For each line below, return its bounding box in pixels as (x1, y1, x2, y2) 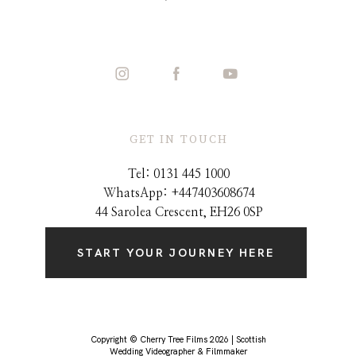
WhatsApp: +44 (103, 188, 192, 200)
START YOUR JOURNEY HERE (76, 245, 275, 260)
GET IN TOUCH (129, 133, 229, 148)
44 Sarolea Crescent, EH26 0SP (95, 207, 263, 219)
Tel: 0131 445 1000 (128, 168, 230, 181)
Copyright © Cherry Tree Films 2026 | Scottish (90, 333, 266, 345)
